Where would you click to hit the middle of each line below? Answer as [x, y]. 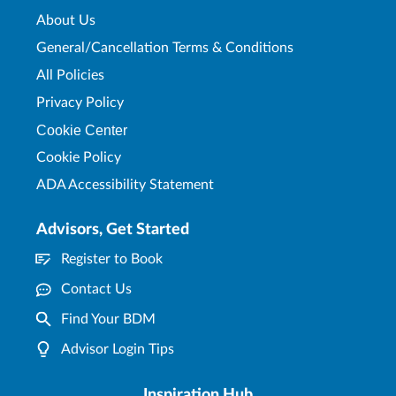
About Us [66, 20]
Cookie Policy [79, 157]
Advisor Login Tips [118, 349]
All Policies [70, 75]
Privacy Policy [80, 102]
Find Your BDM [108, 319]
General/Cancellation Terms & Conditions [165, 47]
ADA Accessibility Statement [125, 184]
